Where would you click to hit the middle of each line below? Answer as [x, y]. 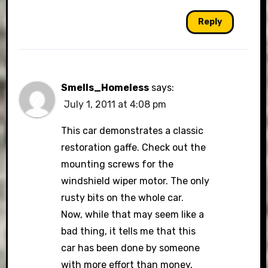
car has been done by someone [131, 248]
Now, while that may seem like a [133, 214]
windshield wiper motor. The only [135, 181]
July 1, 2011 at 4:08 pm [115, 104]
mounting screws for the [118, 164]
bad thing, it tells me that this [129, 231]
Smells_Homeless [105, 88]
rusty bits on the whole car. [123, 198]
